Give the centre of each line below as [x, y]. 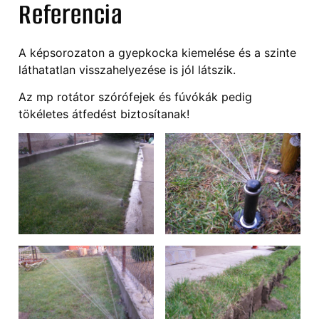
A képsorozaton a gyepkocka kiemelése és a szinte [157, 52]
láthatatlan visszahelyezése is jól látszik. [129, 69]
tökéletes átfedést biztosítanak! [104, 114]
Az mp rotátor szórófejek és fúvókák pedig [135, 97]
